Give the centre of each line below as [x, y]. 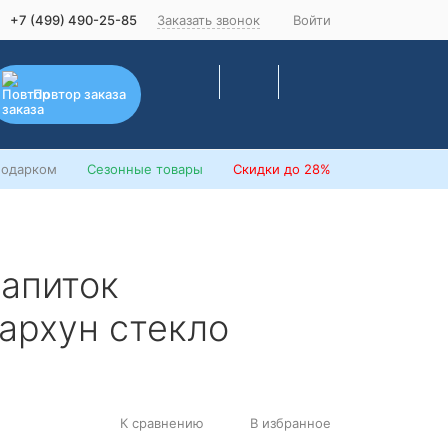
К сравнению [162, 422]
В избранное [290, 422]
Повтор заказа [79, 93]
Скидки [256, 169]
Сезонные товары [145, 169]
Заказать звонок [208, 19]
